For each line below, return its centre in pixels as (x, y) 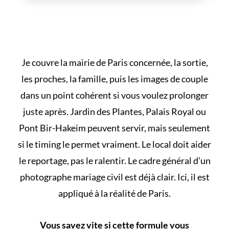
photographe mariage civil (71, 177)
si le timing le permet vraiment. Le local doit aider (114, 144)
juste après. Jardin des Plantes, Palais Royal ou (114, 112)
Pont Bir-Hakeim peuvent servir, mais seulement (114, 128)
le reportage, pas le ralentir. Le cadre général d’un (114, 161)
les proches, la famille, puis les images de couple (114, 79)
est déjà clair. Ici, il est (166, 177)
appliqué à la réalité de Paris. (114, 193)
